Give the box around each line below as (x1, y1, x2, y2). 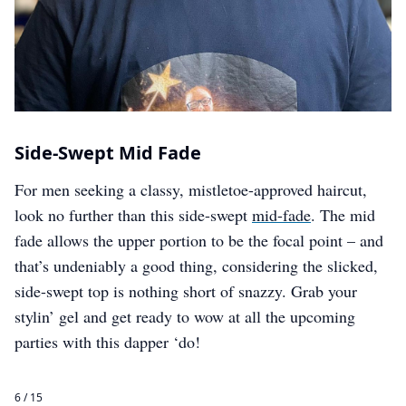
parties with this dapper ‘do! (14, 331, 200, 353)
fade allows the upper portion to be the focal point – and (14, 229, 383, 251)
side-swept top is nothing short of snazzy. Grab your (14, 280, 357, 302)
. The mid (311, 204, 375, 226)
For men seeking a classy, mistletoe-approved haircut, (14, 179, 367, 200)
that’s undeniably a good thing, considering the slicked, (14, 255, 378, 276)
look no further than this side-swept (14, 204, 252, 226)
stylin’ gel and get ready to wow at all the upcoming (14, 305, 355, 327)
